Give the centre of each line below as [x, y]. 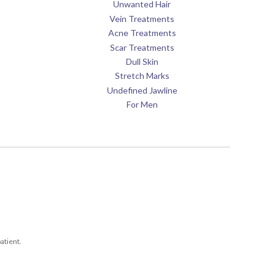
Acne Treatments [142, 33]
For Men [142, 105]
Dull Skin [142, 61]
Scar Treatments [142, 47]
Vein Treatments [142, 18]
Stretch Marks [142, 76]
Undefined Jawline [142, 90]
